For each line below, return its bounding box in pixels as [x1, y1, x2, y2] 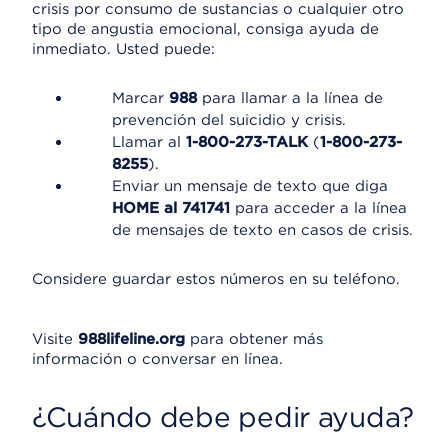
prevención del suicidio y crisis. [112, 111, 346, 129]
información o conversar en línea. [32, 350, 283, 368]
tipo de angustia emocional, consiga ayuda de [32, 20, 379, 38]
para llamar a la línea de [197, 89, 383, 107]
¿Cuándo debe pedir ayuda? [32, 400, 414, 434]
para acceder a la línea [230, 199, 407, 217]
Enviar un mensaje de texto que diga [112, 177, 388, 195]
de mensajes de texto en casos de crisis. [112, 221, 413, 239]
